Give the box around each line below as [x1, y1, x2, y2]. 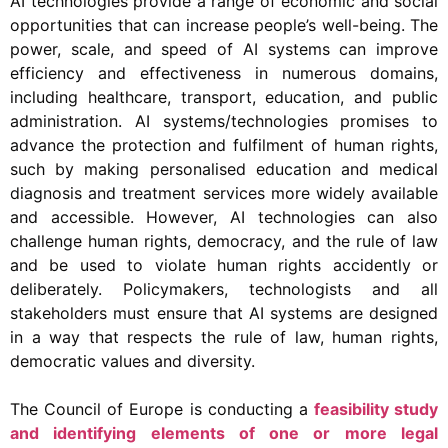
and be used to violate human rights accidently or [10, 254, 438, 275]
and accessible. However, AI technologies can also [10, 206, 438, 227]
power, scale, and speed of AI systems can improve [10, 38, 438, 59]
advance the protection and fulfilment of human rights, [10, 134, 438, 155]
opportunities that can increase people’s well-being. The [10, 14, 438, 35]
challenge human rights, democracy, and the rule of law [10, 230, 438, 251]
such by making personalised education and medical [10, 158, 438, 179]
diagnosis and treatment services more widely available [10, 182, 438, 203]
